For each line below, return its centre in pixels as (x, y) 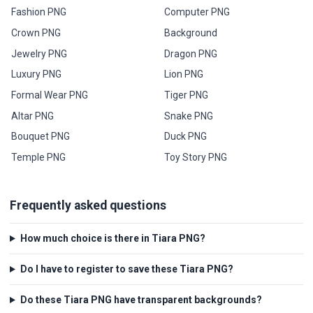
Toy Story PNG (195, 157)
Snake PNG (188, 116)
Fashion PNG (39, 12)
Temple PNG (39, 157)
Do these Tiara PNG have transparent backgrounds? (141, 300)
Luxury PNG (37, 74)
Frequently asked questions (88, 205)
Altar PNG (33, 116)
